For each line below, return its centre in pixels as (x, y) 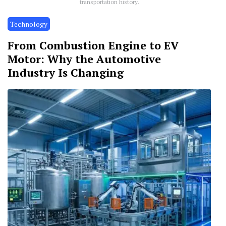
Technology (29, 24)
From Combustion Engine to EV (93, 45)
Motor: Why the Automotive (84, 59)
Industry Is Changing (66, 72)
